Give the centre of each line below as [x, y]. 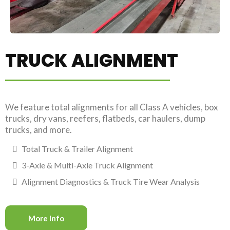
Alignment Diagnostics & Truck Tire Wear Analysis [111, 182]
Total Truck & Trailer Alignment [77, 149]
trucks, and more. [39, 130]
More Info [46, 218]
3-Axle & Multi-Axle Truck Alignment [87, 165]
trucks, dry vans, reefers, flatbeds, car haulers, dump [105, 119]
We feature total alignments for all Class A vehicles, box [112, 107]
